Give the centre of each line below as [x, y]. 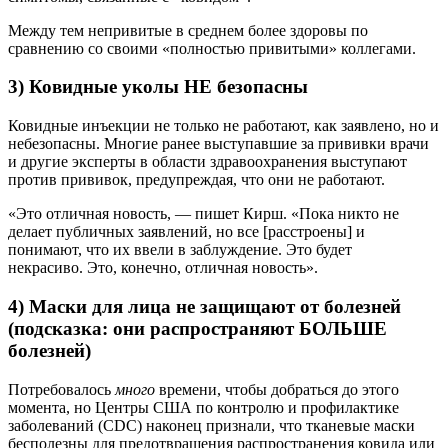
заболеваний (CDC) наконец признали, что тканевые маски [211, 425]
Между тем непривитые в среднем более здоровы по [188, 30]
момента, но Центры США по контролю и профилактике [203, 407]
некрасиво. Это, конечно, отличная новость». [163, 268]
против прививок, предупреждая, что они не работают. [196, 180]
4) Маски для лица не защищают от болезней [204, 306]
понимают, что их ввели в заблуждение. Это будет [180, 250]
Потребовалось [61, 389]
